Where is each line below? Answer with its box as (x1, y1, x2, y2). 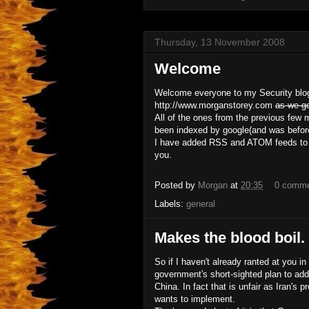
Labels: (154, 199, 186, 209)
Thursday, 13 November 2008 (154, 37, 285, 48)
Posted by (154, 180, 198, 191)
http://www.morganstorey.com (154, 100, 275, 110)
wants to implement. (154, 294, 235, 304)
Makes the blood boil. (154, 229, 305, 246)
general (186, 199, 215, 209)
